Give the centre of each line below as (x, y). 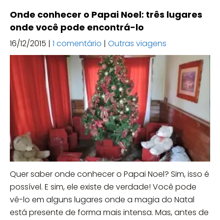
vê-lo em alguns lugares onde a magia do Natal (102, 200)
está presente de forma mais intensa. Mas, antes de (109, 213)
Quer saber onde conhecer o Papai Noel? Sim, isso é (110, 174)
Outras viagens (137, 43)
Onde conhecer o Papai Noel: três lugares (106, 14)
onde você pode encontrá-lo (77, 27)
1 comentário (77, 43)
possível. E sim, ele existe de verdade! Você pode (103, 187)
